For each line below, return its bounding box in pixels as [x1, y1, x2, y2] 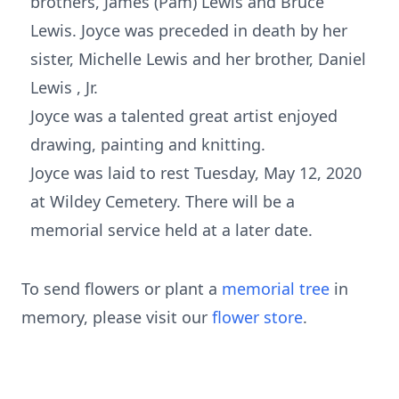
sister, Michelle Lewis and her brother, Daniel [30, 48, 366, 69]
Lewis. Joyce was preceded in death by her [30, 20, 347, 41]
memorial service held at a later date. [30, 219, 313, 240]
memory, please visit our [21, 306, 212, 328]
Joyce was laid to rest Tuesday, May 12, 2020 [30, 162, 362, 183]
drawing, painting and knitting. [30, 134, 265, 155]
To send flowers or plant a [21, 278, 222, 299]
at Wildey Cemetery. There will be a [30, 191, 295, 212]
